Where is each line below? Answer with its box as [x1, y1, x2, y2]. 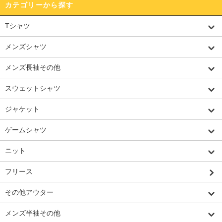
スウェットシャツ [5, 84, 60, 92]
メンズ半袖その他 [5, 209, 60, 217]
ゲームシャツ [5, 125, 47, 134]
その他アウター [5, 188, 54, 196]
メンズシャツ [5, 42, 47, 51]
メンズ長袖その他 [5, 63, 60, 71]
